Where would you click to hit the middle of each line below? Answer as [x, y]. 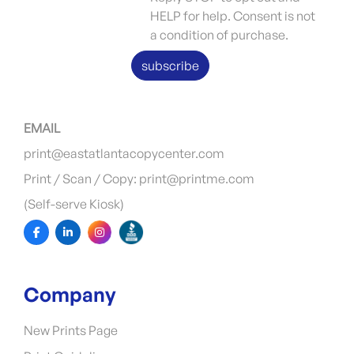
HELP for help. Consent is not [232, 16]
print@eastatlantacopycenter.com [124, 154]
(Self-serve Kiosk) [74, 204]
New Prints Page [71, 330]
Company [70, 295]
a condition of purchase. [219, 35]
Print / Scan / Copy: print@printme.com [139, 179]
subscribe [170, 66]
